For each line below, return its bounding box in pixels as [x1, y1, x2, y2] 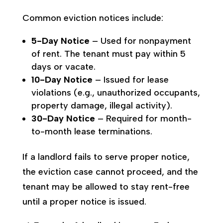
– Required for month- [95, 112, 192, 124]
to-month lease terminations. [31, 125, 152, 137]
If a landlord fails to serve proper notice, [22, 151, 190, 162]
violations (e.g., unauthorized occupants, [31, 87, 200, 98]
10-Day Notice [31, 74, 93, 85]
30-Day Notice [31, 112, 95, 124]
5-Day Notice [31, 35, 90, 46]
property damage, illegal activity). [31, 100, 172, 111]
